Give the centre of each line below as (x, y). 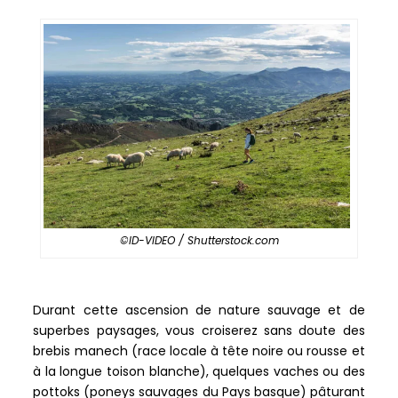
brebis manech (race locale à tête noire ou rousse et (199, 350)
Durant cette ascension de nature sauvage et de (199, 310)
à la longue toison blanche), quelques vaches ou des (199, 371)
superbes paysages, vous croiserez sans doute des (199, 330)
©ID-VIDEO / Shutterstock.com (199, 240)
